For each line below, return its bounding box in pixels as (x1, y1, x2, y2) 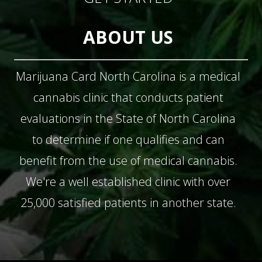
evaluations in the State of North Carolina (20, 111, 236, 127)
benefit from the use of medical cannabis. (19, 153, 237, 169)
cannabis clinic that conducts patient (33, 89, 223, 106)
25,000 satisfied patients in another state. (20, 195, 236, 211)
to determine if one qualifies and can (32, 132, 225, 148)
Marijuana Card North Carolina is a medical (16, 68, 240, 85)
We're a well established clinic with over (26, 174, 230, 190)
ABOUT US (83, 25, 173, 50)
